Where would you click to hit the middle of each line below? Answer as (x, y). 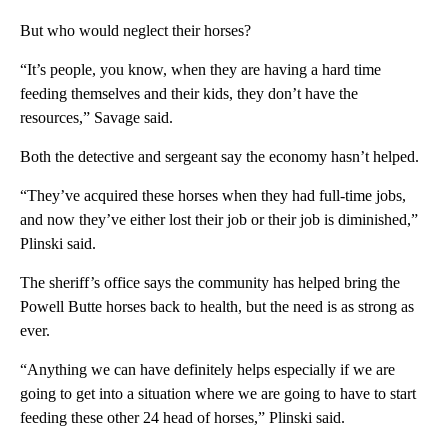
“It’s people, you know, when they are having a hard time (200, 70)
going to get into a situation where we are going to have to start (218, 394)
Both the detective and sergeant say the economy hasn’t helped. (219, 157)
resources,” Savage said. (96, 118)
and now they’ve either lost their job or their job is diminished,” (219, 220)
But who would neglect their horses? (135, 31)
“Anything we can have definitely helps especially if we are (207, 370)
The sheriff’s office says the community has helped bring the (210, 283)
